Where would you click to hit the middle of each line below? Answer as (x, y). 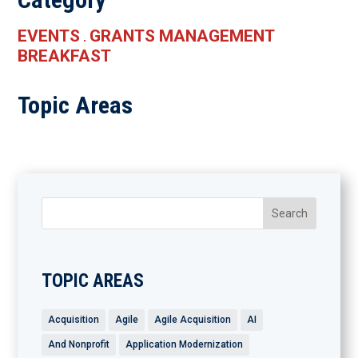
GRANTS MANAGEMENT (182, 36)
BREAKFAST (65, 56)
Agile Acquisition (193, 319)
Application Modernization (185, 344)
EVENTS (49, 36)
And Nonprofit (79, 344)
